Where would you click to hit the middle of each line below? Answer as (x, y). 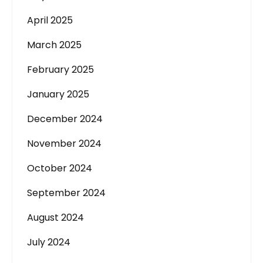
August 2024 (55, 218)
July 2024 (49, 242)
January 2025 (58, 94)
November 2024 (64, 144)
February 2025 (60, 70)
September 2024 (66, 193)
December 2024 (65, 119)
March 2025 (54, 45)
